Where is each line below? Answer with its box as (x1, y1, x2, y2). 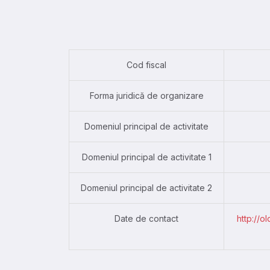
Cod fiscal (127, 59, 166, 70)
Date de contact (115, 213, 178, 224)
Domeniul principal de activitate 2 (81, 182, 212, 193)
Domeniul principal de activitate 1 (81, 151, 212, 162)
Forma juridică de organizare (89, 90, 204, 101)
